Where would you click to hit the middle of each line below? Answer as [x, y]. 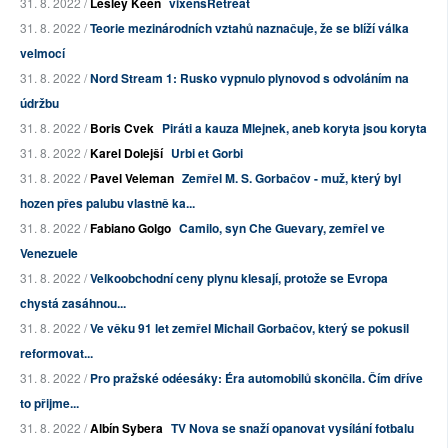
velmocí [42, 53]
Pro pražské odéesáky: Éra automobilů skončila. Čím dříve [256, 378]
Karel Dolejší [126, 153]
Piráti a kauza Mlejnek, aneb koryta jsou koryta [294, 128]
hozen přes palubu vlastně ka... [107, 203]
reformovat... [56, 353]
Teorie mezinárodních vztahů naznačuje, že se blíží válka [249, 28]
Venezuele [49, 253]
